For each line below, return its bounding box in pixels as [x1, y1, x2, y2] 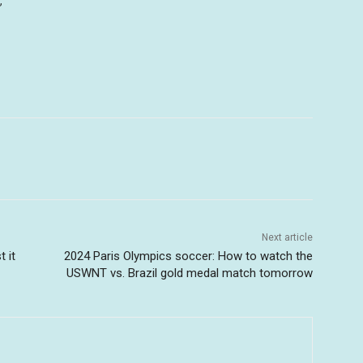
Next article [261, 232, 313, 244]
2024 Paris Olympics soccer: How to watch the [63, 249, 313, 264]
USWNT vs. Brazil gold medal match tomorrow [66, 266, 313, 281]
